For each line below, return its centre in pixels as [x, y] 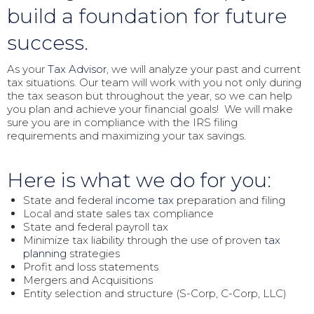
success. [48, 43]
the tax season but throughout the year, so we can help [150, 95]
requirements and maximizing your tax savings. [127, 135]
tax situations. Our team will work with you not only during [154, 82]
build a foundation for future [147, 16]
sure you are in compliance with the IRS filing [122, 122]
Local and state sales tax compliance [118, 213]
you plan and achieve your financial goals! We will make [150, 109]
